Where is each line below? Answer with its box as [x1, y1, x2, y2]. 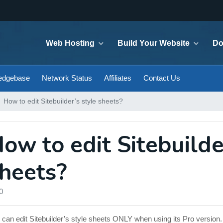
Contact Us [143, 74, 180, 82]
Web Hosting [46, 39, 95, 47]
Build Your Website [117, 39, 190, 47]
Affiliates [104, 74, 131, 82]
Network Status [41, 74, 92, 82]
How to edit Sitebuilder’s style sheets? [3, 97, 123, 105]
